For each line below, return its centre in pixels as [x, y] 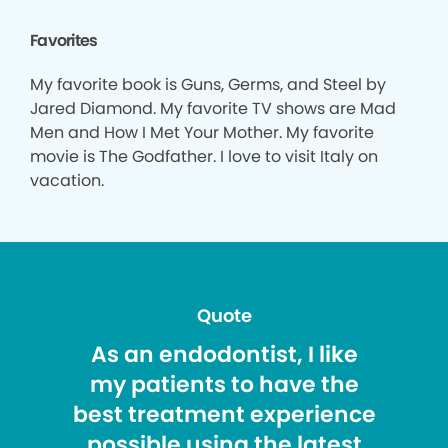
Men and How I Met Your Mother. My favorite [202, 132]
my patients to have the [224, 384]
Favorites [64, 40]
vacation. [67, 180]
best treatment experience [224, 414]
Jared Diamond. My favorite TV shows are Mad [213, 108]
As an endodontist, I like [224, 354]
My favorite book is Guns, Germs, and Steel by [208, 84]
